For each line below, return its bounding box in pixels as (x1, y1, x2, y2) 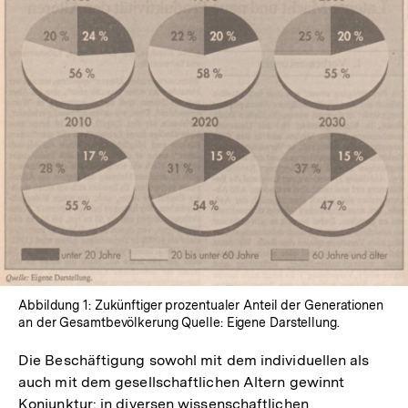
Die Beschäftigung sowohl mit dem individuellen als (18, 351, 370, 369)
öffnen (204, 157, 248, 175)
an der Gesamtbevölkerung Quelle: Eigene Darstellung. (18, 314, 340, 330)
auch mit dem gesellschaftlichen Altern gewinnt (18, 372, 345, 391)
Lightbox (204, 140, 264, 158)
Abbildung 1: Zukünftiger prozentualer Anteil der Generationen (18, 297, 383, 312)
